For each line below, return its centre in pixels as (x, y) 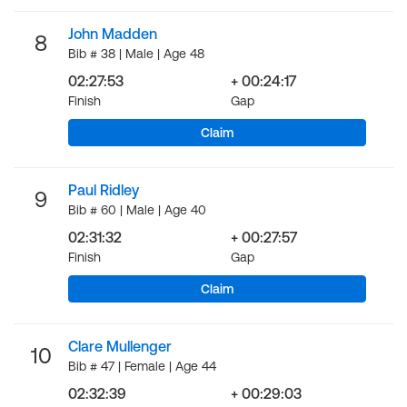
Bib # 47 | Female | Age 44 (142, 366)
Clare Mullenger (120, 346)
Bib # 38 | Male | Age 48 (136, 54)
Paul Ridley (104, 190)
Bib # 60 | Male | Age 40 (137, 210)
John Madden (113, 34)
